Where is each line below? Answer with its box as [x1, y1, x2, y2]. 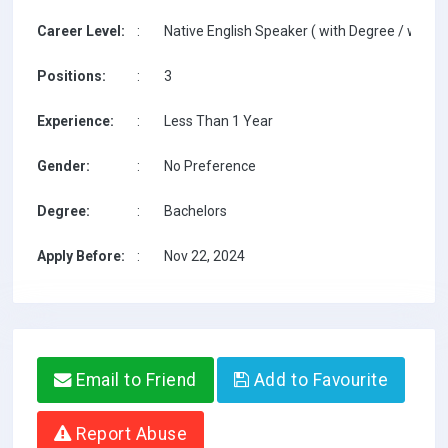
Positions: [37, 68, 106, 84]
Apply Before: [37, 248, 125, 264]
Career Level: [37, 23, 125, 39]
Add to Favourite [249, 370, 389, 390]
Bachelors [164, 203, 227, 219]
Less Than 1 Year [164, 113, 273, 129]
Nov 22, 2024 [164, 248, 245, 264]
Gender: [37, 158, 90, 174]
